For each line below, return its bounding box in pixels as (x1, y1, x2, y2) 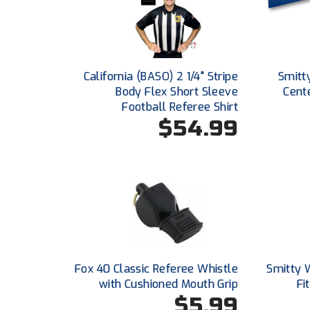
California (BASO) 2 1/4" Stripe (83, 69, 238, 84)
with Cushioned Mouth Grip (98, 277, 238, 291)
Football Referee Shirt (122, 100, 238, 114)
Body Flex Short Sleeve (116, 84, 238, 99)
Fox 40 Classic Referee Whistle (74, 262, 238, 276)
